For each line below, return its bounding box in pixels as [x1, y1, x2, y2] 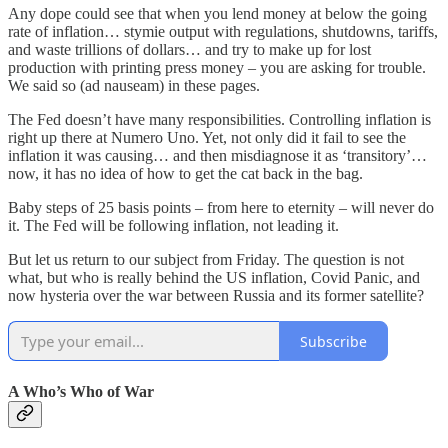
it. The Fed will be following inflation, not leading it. [8, 217, 339, 235]
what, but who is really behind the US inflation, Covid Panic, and [8, 269, 420, 287]
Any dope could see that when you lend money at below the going [8, 5, 427, 23]
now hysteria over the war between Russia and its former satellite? [8, 287, 424, 305]
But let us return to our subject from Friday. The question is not [8, 251, 404, 269]
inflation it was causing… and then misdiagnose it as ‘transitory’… [8, 147, 427, 165]
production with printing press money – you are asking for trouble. [8, 59, 426, 77]
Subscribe [300, 331, 367, 351]
